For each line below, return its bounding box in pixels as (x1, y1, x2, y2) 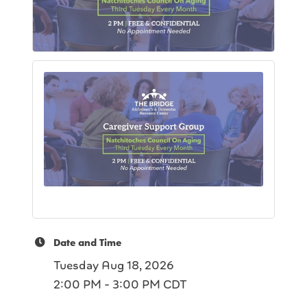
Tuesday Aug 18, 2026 (53, 256, 174, 273)
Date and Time (53, 235, 121, 249)
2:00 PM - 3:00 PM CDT (53, 275, 187, 293)
